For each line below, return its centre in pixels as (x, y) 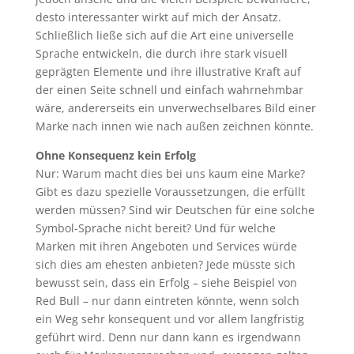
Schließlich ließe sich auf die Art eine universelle (164, 35)
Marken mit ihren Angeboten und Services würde (166, 246)
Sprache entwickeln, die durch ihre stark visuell (161, 53)
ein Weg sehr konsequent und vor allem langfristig (169, 319)
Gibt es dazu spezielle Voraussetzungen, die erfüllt (170, 192)
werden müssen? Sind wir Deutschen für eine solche (175, 210)
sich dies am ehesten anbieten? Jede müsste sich (165, 264)
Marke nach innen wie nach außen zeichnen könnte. (174, 126)
